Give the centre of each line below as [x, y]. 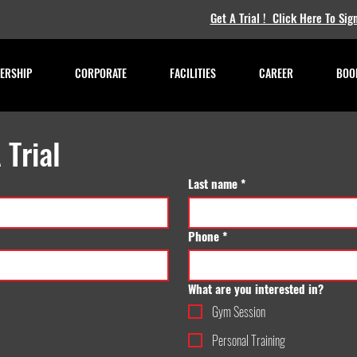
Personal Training [248, 340]
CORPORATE [101, 73]
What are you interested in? [255, 288]
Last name [212, 183]
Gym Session [238, 312]
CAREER [276, 73]
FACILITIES [193, 73]
